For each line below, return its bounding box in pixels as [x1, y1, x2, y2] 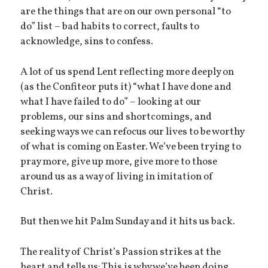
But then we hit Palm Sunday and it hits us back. [20, 215, 236, 230]
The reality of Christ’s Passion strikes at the [20, 245, 221, 260]
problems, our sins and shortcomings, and [20, 109, 212, 124]
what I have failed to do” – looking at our [20, 95, 202, 109]
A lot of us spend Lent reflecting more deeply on [20, 65, 234, 80]
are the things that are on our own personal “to [20, 4, 232, 19]
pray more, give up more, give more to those [20, 154, 218, 169]
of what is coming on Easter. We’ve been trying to [20, 139, 242, 154]
